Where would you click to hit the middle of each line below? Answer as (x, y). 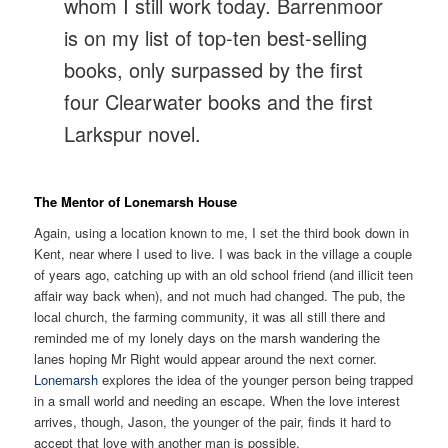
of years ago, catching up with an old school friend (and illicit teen (224, 275)
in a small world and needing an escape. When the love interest (217, 401)
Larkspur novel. (133, 133)
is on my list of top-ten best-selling (216, 37)
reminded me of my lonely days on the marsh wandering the (207, 338)
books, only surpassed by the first (214, 69)
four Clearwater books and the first (219, 101)
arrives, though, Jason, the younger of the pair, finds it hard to (213, 422)
